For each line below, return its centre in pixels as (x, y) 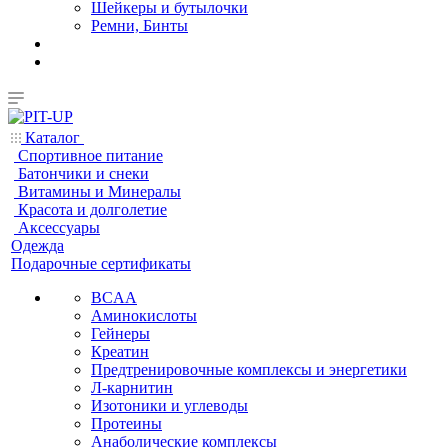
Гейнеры (120, 333)
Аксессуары (59, 227)
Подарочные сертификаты (101, 263)
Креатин (120, 351)
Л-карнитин (132, 387)
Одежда (37, 245)
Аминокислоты (144, 315)
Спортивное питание (90, 155)
